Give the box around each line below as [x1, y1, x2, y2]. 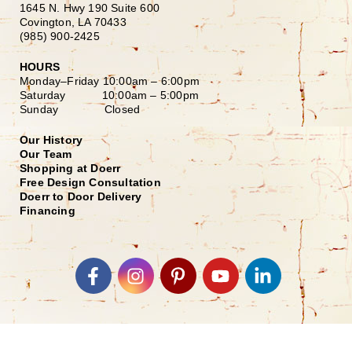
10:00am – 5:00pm [101, 89, 200, 102]
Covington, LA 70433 [20, 16, 126, 29]
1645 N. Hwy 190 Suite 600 [20, 2, 159, 15]
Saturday [20, 89, 102, 102]
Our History [20, 134, 83, 147]
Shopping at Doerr [20, 162, 121, 175]
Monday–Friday [20, 75, 103, 88]
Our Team [20, 148, 72, 161]
